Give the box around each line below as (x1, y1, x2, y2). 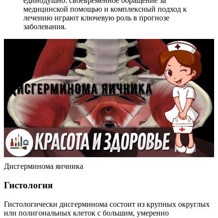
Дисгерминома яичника (4, 162, 83, 171)
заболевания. (23, 22, 66, 31)
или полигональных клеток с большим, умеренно (4, 208, 169, 217)
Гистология (4, 180, 53, 190)
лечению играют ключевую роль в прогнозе (23, 14, 169, 22)
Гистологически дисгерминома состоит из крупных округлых (4, 200, 210, 208)
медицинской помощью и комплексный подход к (23, 5, 187, 14)
